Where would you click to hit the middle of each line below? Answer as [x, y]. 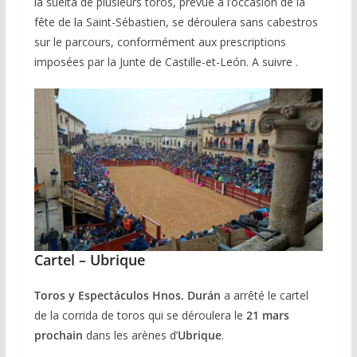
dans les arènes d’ [130, 335]
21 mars [267, 315]
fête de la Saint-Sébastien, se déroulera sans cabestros [176, 22]
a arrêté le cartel [264, 295]
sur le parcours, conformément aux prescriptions [160, 41]
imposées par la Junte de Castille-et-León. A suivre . [166, 61]
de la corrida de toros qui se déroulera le [140, 315]
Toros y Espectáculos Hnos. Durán [127, 295]
